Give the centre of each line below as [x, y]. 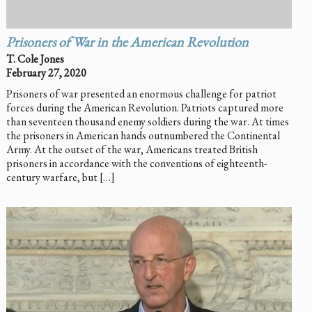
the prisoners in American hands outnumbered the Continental [143, 135]
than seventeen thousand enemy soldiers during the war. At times [147, 121]
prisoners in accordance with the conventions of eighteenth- [136, 163]
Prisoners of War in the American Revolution [127, 44]
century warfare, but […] [60, 177]
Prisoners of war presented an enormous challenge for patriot [141, 93]
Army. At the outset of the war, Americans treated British [132, 149]
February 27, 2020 [46, 72]
